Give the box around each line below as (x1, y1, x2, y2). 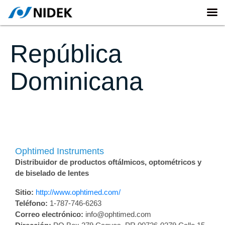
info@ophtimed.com (83, 210, 151, 218)
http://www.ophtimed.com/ (36, 188, 121, 196)
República (10, 40, 122, 68)
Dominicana (10, 67, 143, 95)
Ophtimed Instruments (15, 146, 104, 156)
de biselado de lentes (15, 169, 89, 177)
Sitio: (15, 188, 36, 196)
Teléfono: (15, 199, 48, 207)
